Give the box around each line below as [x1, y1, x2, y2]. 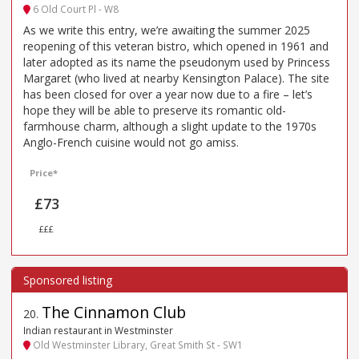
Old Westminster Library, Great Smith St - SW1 [30, 338, 243, 352]
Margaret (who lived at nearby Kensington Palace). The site [23, 70, 329, 86]
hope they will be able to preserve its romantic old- [23, 102, 286, 118]
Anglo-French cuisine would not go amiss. [23, 134, 239, 150]
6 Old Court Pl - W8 [30, 2, 119, 15]
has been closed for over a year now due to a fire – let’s [23, 86, 313, 102]
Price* [30, 166, 58, 179]
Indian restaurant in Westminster [23, 324, 173, 337]
